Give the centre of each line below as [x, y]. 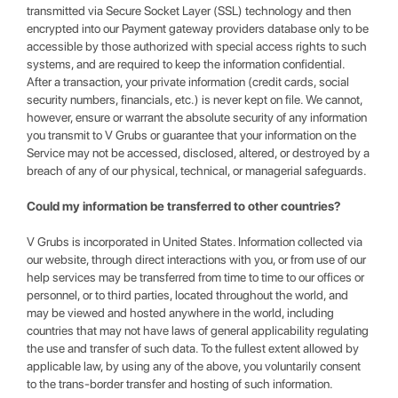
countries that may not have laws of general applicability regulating [198, 330]
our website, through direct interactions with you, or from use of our [196, 259]
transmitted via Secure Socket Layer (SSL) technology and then [189, 11]
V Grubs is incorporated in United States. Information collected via [195, 242]
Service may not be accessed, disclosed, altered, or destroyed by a [198, 153]
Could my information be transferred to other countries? [183, 206]
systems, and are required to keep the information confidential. [186, 64]
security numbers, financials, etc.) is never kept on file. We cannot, [195, 99]
